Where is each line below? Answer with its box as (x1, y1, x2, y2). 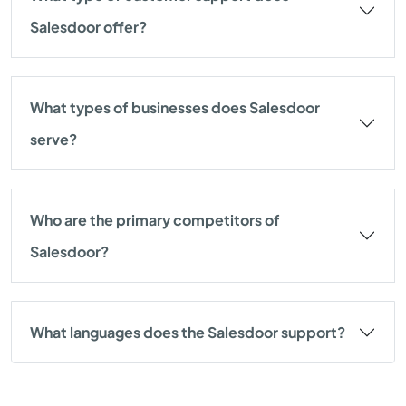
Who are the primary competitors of (30, 210, 280, 229)
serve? (30, 130, 77, 149)
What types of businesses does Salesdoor (30, 98, 320, 117)
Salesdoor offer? (30, 17, 147, 36)
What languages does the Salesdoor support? (30, 323, 345, 342)
